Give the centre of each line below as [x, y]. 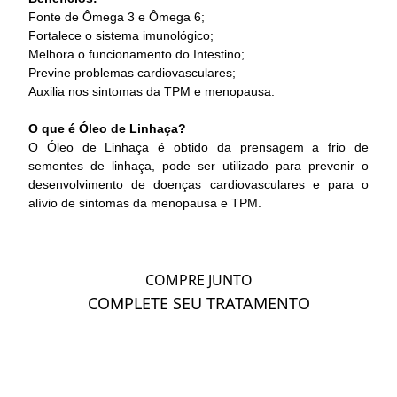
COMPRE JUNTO [198, 280]
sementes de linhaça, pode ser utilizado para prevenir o [198, 165]
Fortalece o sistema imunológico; [121, 35]
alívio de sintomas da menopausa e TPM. [145, 202]
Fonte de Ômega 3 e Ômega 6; [117, 16]
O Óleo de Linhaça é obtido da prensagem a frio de [198, 147]
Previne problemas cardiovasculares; [132, 72]
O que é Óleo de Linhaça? [107, 128]
